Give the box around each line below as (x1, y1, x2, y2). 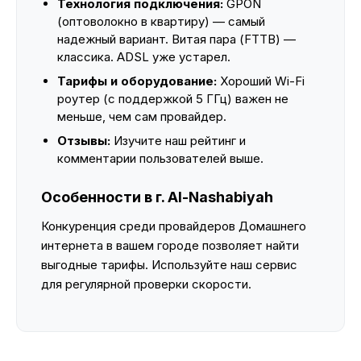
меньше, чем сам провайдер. (57, 109, 226, 124)
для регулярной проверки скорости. (41, 276, 251, 292)
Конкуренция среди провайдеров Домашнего (41, 218, 306, 234)
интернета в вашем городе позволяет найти (41, 238, 299, 253)
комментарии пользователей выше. (57, 151, 263, 166)
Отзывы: (57, 133, 110, 148)
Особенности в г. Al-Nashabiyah (41, 189, 273, 205)
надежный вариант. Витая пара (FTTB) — (57, 31, 296, 47)
